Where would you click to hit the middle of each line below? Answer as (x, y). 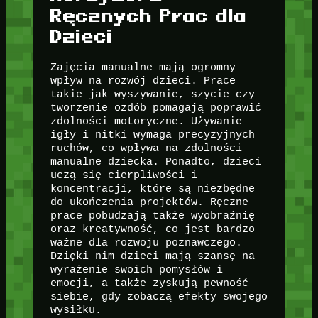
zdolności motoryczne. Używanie (146, 121)
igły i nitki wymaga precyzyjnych (152, 135)
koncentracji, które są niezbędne (152, 189)
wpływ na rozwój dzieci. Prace (143, 81)
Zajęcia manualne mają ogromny (143, 67)
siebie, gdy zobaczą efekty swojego (159, 297)
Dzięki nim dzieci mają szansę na (152, 256)
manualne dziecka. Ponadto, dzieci (155, 162)
